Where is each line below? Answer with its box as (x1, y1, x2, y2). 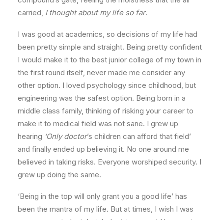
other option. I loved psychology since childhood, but (18, 80, 196, 90)
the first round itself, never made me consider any (18, 67, 185, 77)
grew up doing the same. (18, 169, 101, 179)
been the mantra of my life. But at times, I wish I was (18, 204, 193, 214)
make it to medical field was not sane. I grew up (18, 118, 178, 128)
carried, (18, 7, 45, 17)
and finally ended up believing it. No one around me (18, 144, 189, 154)
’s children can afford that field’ (87, 131, 191, 141)
